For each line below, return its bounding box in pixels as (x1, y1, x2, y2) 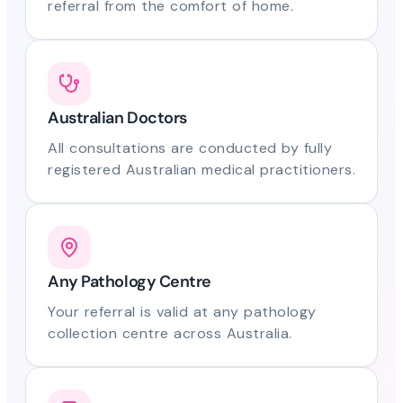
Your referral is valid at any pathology (48, 302, 317, 322)
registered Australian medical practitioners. (48, 160, 355, 180)
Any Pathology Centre (48, 271, 211, 293)
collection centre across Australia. (48, 324, 292, 344)
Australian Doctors (48, 107, 187, 130)
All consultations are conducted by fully (48, 139, 332, 158)
